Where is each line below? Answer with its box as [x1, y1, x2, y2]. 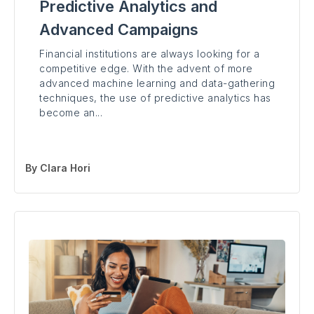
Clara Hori [40, 162, 90, 175]
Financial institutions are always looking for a [39, 48, 260, 60]
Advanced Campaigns [39, 20, 198, 39]
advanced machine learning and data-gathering [39, 77, 275, 90]
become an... [39, 107, 102, 119]
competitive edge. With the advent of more [39, 62, 253, 75]
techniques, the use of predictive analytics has [39, 92, 271, 104]
